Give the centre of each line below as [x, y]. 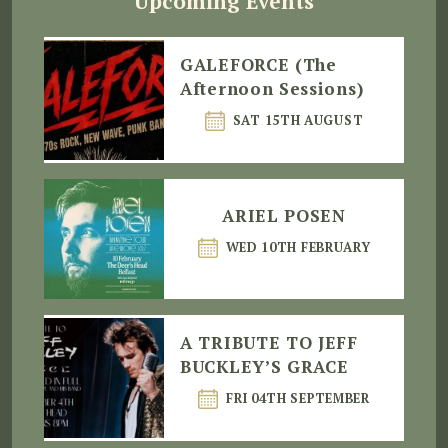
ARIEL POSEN [284, 216]
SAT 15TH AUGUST [298, 121]
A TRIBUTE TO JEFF [269, 343]
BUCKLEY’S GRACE [264, 367]
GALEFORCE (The [258, 65]
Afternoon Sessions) [272, 89]
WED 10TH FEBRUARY [298, 248]
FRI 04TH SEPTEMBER [298, 399]
